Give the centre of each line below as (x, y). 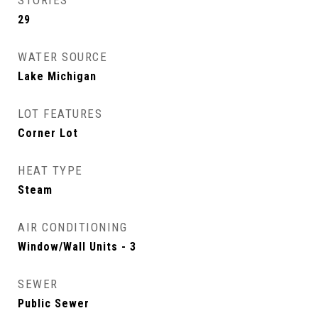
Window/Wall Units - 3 (77, 247)
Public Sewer (54, 303)
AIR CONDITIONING (72, 227)
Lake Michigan (57, 76)
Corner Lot (48, 133)
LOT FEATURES (60, 114)
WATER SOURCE (62, 57)
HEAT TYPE (50, 170)
